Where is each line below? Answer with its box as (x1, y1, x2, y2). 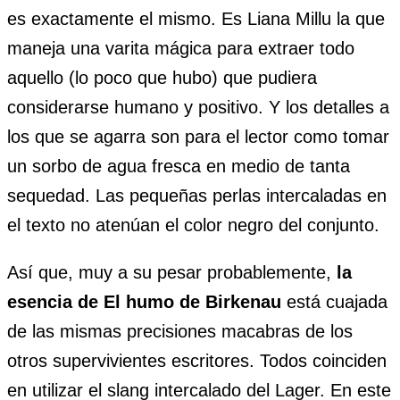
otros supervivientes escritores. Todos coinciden (7, 350, 387, 371)
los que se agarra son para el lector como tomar (7, 126, 389, 146)
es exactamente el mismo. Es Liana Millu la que (7, 8, 385, 29)
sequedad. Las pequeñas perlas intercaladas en (7, 185, 387, 205)
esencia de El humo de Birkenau (7, 291, 281, 312)
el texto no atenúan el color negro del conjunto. (7, 214, 379, 235)
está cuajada (281, 291, 387, 312)
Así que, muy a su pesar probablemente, (7, 262, 337, 282)
